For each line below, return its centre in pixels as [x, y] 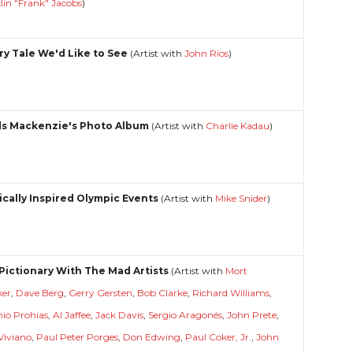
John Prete [252, 314]
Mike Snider [242, 198]
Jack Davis [120, 314]
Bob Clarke [163, 292]
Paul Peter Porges [78, 336]
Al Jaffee [72, 314]
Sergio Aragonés [186, 314]
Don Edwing [152, 336]
